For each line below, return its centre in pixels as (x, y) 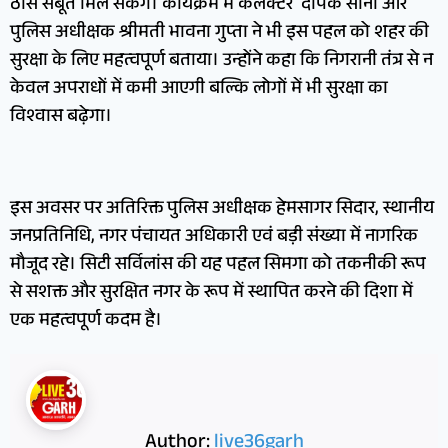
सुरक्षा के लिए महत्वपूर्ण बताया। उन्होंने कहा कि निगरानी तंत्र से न (221, 62)
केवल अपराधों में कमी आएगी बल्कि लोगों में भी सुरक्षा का (199, 90)
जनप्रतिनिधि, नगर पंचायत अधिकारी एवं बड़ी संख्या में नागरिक (214, 238)
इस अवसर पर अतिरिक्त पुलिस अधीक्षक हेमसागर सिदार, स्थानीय (222, 210)
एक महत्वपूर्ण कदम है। (86, 322)
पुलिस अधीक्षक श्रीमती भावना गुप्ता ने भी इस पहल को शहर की (219, 34)
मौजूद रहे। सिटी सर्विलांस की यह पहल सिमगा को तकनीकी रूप (218, 266)
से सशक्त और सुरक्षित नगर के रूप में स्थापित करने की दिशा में (211, 294)
